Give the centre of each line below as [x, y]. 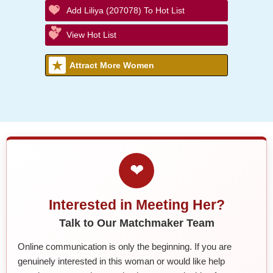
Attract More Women [112, 65]
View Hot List [91, 34]
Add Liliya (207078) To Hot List [126, 10]
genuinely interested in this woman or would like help [121, 261]
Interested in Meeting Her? [136, 204]
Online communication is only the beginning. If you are [125, 246]
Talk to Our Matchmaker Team [136, 223]
